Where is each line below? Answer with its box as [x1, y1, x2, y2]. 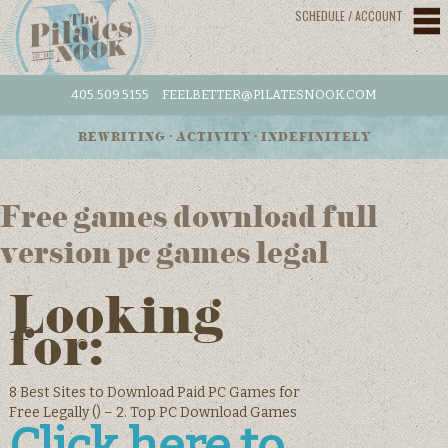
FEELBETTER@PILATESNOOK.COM [162, 87, 377, 103]
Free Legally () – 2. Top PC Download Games [8, 403, 297, 421]
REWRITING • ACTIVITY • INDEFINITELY [77, 130, 371, 145]
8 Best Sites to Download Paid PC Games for [8, 383, 300, 401]
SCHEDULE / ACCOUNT [295, 7, 403, 24]
